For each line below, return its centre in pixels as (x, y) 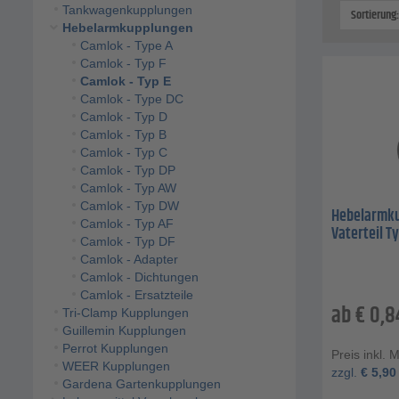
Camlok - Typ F (123, 64)
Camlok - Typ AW (128, 188)
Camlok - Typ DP (127, 171)
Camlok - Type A (126, 46)
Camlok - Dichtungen (139, 277)
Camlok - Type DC (131, 99)
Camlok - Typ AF (126, 224)
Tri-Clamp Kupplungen (125, 313)
